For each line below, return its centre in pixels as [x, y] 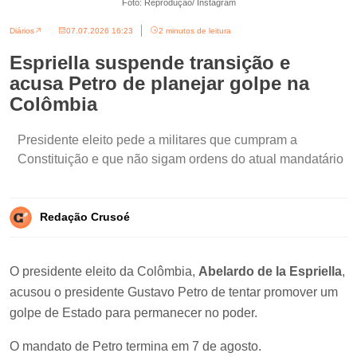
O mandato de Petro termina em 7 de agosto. [135, 346]
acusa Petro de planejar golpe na [159, 83]
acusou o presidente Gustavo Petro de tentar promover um [174, 292]
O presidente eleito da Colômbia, [104, 271]
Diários [22, 30]
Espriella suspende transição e [150, 62]
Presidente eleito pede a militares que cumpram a [157, 139]
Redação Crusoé [85, 217]
